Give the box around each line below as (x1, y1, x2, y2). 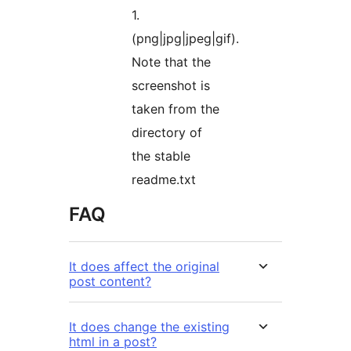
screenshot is (132, 78, 210, 94)
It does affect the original (69, 259, 219, 275)
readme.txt (132, 172, 196, 188)
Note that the (132, 54, 211, 71)
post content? (69, 273, 151, 290)
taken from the (132, 101, 219, 118)
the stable (132, 148, 190, 165)
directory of (132, 125, 202, 141)
